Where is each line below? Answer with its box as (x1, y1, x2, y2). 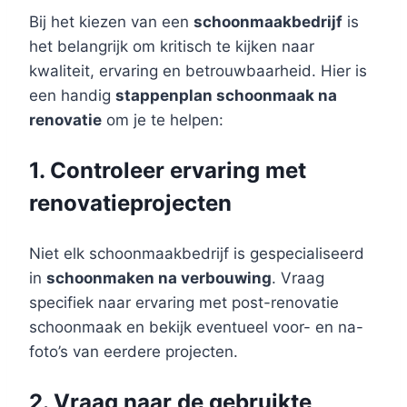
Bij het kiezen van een (29, 12, 194, 31)
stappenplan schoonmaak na (115, 85, 337, 104)
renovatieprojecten (29, 189, 232, 216)
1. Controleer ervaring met (29, 156, 306, 184)
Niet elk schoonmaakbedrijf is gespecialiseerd (29, 243, 364, 263)
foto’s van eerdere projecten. (29, 342, 238, 361)
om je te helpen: (102, 110, 223, 129)
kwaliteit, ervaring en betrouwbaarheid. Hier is (29, 61, 367, 80)
